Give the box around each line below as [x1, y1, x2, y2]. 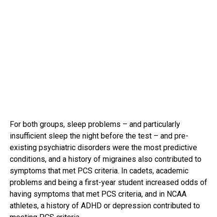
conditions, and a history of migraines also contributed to [10, 155, 201, 164]
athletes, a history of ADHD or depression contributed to [10, 201, 200, 211]
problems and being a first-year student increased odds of [10, 178, 207, 187]
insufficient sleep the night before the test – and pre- [10, 131, 188, 141]
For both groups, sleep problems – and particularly [10, 120, 180, 129]
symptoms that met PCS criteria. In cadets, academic [10, 166, 188, 176]
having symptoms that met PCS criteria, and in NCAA [10, 189, 186, 199]
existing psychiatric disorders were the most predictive [10, 143, 197, 153]
